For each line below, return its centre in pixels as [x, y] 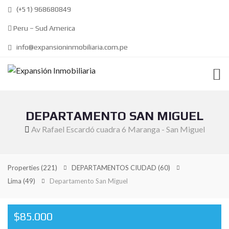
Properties [24, 168]
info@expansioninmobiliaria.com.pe [71, 47]
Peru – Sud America [43, 28]
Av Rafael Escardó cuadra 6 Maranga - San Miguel [118, 129]
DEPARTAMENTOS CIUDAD [115, 168]
